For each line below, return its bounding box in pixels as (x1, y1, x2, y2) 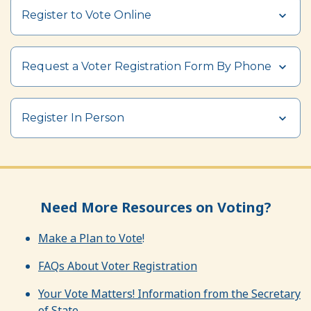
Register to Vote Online (22, 8, 151, 22)
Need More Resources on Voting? (40, 197, 271, 217)
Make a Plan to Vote (38, 230, 142, 246)
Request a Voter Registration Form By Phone (22, 59, 271, 73)
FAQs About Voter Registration (38, 258, 197, 274)
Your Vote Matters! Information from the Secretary (38, 285, 301, 301)
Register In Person (22, 110, 124, 124)
